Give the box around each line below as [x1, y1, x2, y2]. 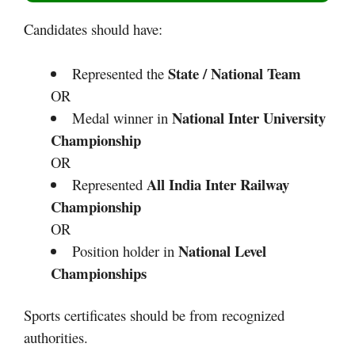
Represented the [71, 63, 168, 83]
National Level [177, 239, 266, 261]
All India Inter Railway [146, 173, 289, 195]
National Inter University [171, 106, 326, 128]
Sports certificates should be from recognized [24, 305, 284, 326]
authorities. [24, 327, 88, 348]
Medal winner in [71, 107, 172, 128]
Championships [51, 261, 147, 284]
